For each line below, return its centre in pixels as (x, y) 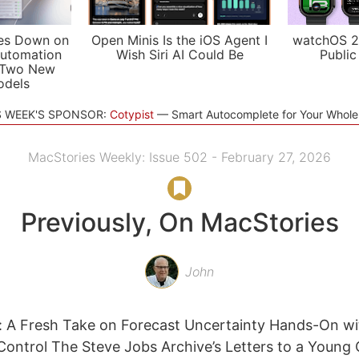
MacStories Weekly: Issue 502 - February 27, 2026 (179, 157)
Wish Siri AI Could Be (179, 54)
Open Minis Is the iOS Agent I (179, 40)
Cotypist (131, 114)
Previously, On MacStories (179, 222)
